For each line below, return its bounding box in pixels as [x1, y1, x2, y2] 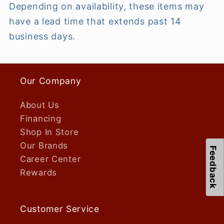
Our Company [20, 75, 81, 86]
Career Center [20, 153, 81, 164]
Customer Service [20, 203, 99, 214]
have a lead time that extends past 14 [9, 15, 181, 26]
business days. [9, 30, 76, 41]
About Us [20, 99, 59, 110]
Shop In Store [20, 126, 79, 137]
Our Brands [20, 140, 68, 150]
